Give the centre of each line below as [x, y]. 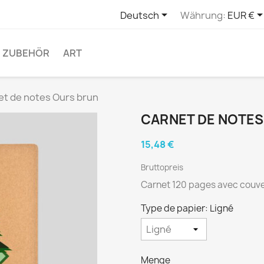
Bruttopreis [162, 167]
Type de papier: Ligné [187, 208]
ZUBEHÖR [26, 53]
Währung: [203, 15]
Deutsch [140, 15]
